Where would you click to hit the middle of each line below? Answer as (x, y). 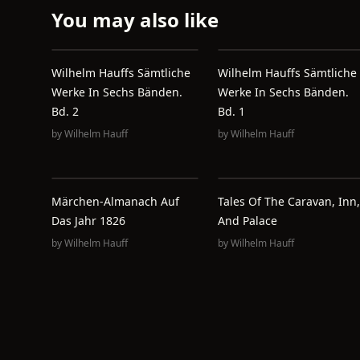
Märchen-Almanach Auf (115, 202)
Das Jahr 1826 (88, 221)
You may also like (135, 20)
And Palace (247, 221)
